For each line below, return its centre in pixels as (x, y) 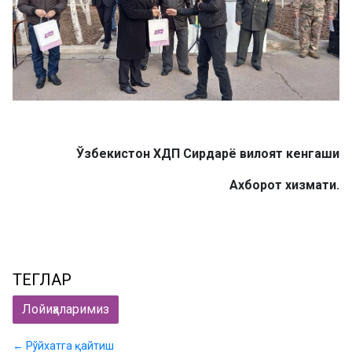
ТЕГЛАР (42, 279)
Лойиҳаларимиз (66, 309)
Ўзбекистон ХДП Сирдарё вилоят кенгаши (208, 153)
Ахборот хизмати (283, 185)
